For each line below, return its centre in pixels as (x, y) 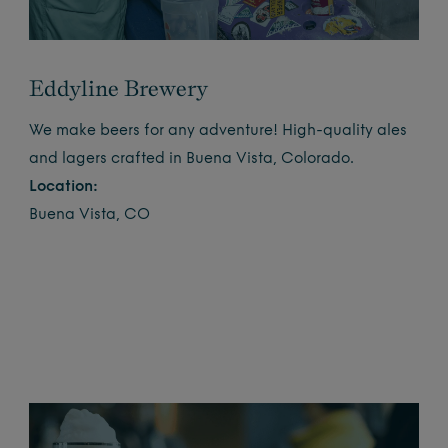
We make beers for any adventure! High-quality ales (218, 131)
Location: (64, 187)
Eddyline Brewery (119, 87)
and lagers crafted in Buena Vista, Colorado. (192, 159)
